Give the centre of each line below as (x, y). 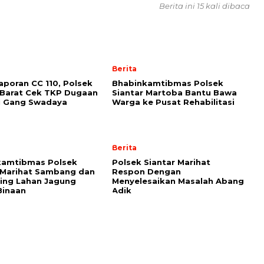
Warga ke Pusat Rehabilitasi (174, 102)
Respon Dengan (146, 171)
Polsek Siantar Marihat (161, 162)
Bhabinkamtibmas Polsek (168, 83)
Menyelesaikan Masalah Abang (178, 181)
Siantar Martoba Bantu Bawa (174, 93)
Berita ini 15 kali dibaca (204, 6)
